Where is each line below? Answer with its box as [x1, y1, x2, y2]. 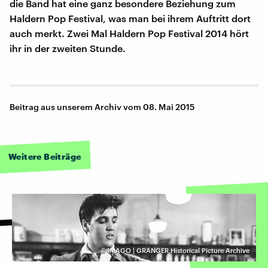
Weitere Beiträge [8, 151, 81, 162]
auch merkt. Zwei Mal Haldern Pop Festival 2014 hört [10, 28, 249, 39]
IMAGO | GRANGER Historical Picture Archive [108, 246, 249, 255]
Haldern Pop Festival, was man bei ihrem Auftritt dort [10, 13, 251, 25]
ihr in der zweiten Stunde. [10, 42, 126, 54]
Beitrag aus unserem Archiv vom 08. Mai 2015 [10, 102, 195, 112]
